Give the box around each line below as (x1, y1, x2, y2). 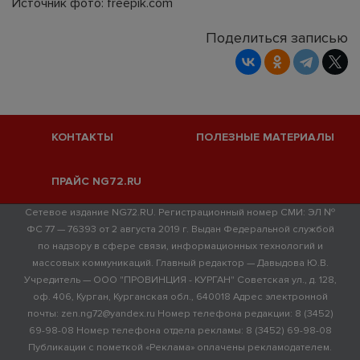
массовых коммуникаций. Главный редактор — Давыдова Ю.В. (31, 256, 329, 269)
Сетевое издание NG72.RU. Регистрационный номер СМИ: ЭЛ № (25, 206, 335, 219)
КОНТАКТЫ (51, 130, 113, 144)
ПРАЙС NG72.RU (51, 174, 141, 188)
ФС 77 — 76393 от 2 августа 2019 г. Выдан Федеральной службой (26, 223, 334, 235)
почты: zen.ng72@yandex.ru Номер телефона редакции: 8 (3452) (27, 307, 333, 320)
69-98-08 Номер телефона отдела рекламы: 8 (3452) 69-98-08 (28, 324, 332, 337)
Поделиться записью (206, 28, 348, 47)
